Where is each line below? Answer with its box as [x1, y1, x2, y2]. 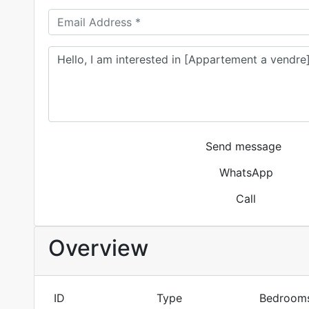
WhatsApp [219, 166, 273, 180]
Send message [205, 139, 281, 154]
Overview [48, 235, 148, 262]
